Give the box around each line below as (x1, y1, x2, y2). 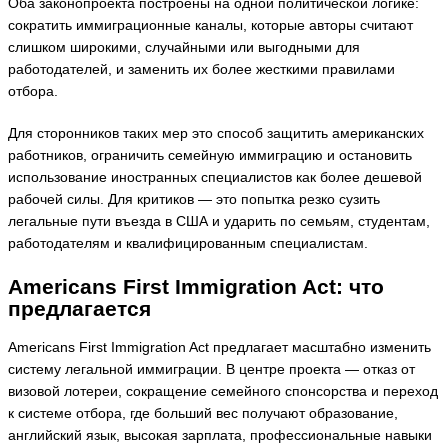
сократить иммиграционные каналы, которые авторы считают (8, 17, 413, 33)
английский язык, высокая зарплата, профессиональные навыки (8, 427, 432, 443)
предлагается (8, 296, 151, 320)
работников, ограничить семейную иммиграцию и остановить (8, 148, 412, 164)
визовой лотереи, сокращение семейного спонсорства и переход (8, 383, 438, 399)
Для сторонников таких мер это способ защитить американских (8, 126, 424, 142)
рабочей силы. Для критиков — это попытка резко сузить (8, 192, 380, 208)
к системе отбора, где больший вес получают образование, (8, 405, 398, 421)
